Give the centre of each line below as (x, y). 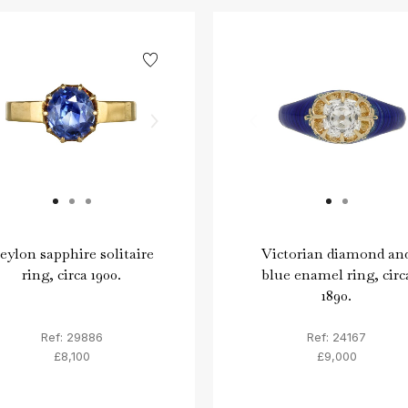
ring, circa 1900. (71, 274)
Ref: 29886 (71, 337)
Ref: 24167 (337, 337)
